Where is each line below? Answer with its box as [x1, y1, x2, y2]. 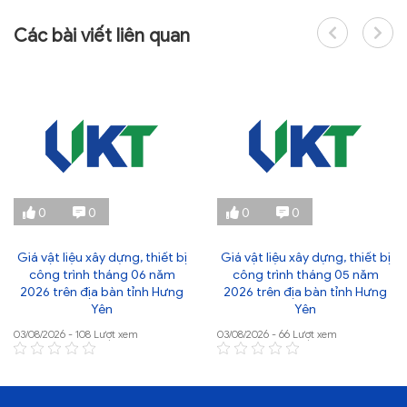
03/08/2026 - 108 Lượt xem [14, 327, 138, 342]
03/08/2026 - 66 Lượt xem [217, 327, 337, 342]
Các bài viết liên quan [14, 25, 190, 48]
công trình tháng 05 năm [232, 267, 379, 283]
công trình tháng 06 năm [28, 267, 175, 283]
